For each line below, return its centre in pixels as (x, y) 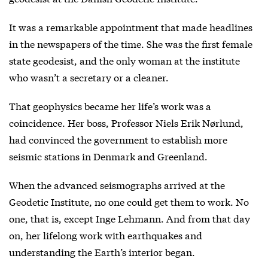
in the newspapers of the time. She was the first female (131, 44)
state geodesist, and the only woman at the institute (124, 60)
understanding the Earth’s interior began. (102, 252)
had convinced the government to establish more (118, 139)
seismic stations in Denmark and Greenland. (108, 156)
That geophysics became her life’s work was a (110, 106)
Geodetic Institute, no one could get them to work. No (129, 202)
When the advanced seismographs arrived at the (117, 185)
